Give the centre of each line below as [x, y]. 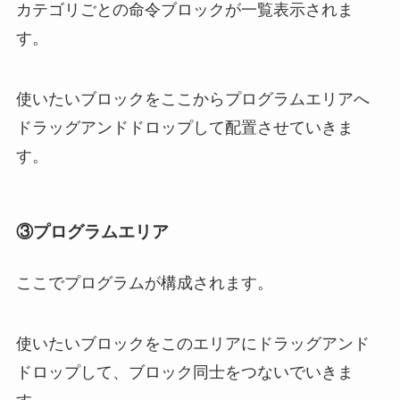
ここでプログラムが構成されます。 [144, 283]
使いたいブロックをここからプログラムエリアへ [192, 99]
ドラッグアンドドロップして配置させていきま [184, 127]
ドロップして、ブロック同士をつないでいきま [184, 373]
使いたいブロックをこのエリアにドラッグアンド [192, 344]
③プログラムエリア [92, 232]
